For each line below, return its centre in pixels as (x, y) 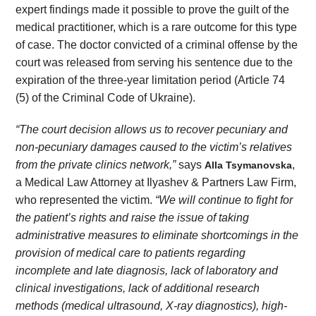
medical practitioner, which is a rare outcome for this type (157, 27)
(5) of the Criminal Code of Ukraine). (106, 98)
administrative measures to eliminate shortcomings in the (157, 235)
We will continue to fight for (226, 200)
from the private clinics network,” (96, 165)
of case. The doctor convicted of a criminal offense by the (157, 45)
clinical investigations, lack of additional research (138, 288)
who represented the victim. (86, 200)
